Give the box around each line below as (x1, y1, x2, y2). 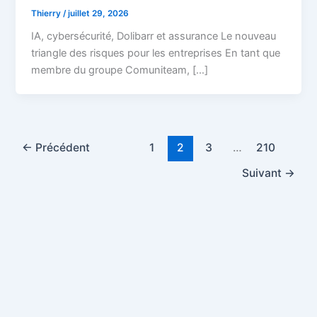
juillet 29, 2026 (68, 8, 129, 18)
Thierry (31, 8, 64, 18)
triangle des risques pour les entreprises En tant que (31, 47, 281, 60)
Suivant (241, 166, 284, 180)
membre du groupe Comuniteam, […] (31, 64, 209, 77)
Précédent (33, 140, 91, 154)
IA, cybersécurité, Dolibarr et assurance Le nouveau (31, 30, 277, 43)
